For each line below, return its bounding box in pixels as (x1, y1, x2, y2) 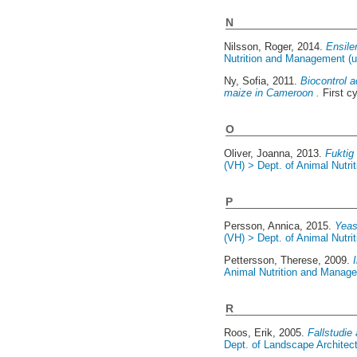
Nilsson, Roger (224, 41, 292, 53)
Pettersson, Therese (224, 254, 319, 267)
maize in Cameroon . (224, 87, 320, 100)
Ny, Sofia (224, 75, 267, 88)
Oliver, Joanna (224, 147, 291, 160)
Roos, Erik (224, 327, 273, 339)
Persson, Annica (224, 220, 300, 233)
